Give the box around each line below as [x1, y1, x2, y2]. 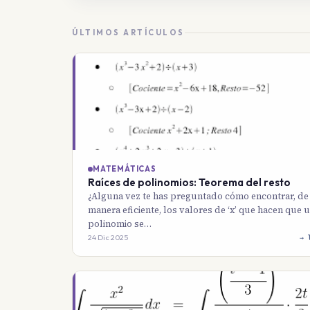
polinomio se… [88, 218, 152, 230]
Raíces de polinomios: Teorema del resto [88, 176, 291, 190]
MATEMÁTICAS [93, 164, 156, 174]
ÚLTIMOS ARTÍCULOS [72, 28, 185, 38]
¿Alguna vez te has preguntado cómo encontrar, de [88, 190, 309, 203]
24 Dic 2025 [88, 232, 128, 243]
